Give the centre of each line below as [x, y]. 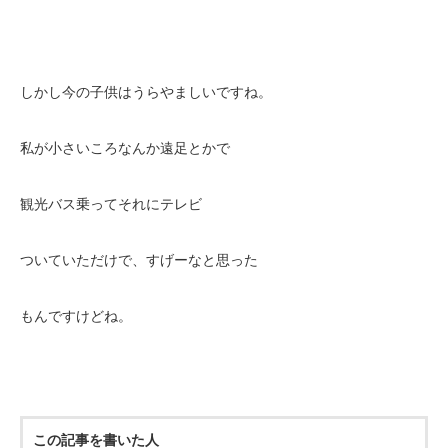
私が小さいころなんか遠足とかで [125, 148]
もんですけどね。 [76, 316]
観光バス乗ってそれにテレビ [111, 204]
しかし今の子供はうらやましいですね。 [146, 92]
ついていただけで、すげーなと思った [139, 260]
